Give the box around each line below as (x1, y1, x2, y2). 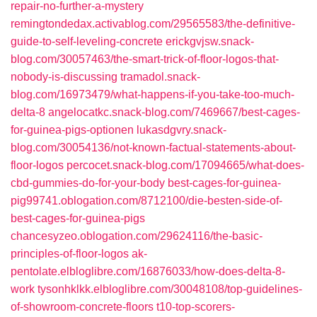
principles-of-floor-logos (11, 248, 129, 260)
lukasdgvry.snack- (137, 124, 226, 136)
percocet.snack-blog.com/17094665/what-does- (67, 159, 304, 171)
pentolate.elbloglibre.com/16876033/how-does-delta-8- (11, 265, 285, 277)
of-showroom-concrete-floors (11, 301, 154, 313)
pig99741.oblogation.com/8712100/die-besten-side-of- (11, 195, 282, 207)
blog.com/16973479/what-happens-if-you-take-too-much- (11, 88, 294, 100)
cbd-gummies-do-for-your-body (11, 177, 165, 189)
